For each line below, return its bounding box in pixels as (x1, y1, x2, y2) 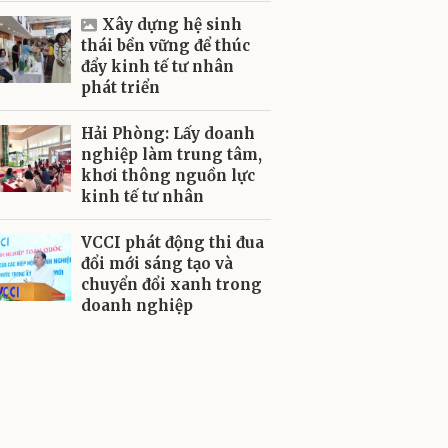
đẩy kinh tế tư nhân (81, 57, 234, 76)
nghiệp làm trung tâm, (81, 145, 262, 164)
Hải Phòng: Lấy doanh (81, 124, 255, 143)
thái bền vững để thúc (81, 36, 250, 55)
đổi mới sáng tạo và (81, 254, 233, 273)
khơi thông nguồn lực (81, 166, 255, 185)
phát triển (81, 78, 160, 97)
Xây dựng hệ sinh (102, 15, 242, 34)
